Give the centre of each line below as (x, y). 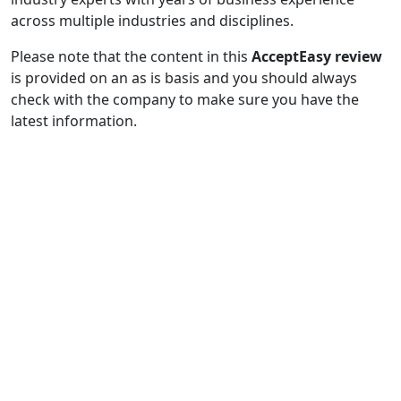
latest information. (74, 121)
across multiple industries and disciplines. (152, 21)
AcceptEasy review (317, 56)
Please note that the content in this (131, 56)
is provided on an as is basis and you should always (184, 78)
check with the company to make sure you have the (185, 99)
